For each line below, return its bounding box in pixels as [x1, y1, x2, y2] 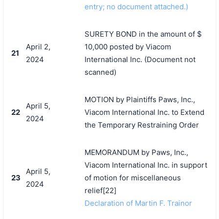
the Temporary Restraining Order [84, 120, 199, 130]
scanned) [84, 67, 116, 77]
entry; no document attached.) [84, 1, 188, 11]
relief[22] [84, 185, 116, 195]
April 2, [25, 42, 50, 51]
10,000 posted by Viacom [84, 42, 171, 51]
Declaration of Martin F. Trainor [84, 198, 192, 208]
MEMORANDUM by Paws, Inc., [84, 147, 188, 157]
